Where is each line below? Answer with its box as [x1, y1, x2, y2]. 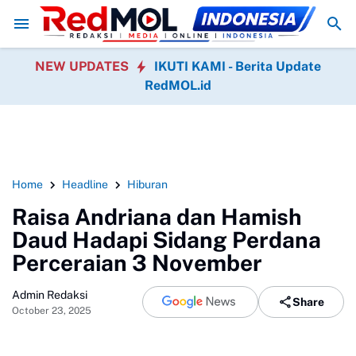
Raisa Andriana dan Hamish [12, 203, 302, 230]
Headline [62, 178, 108, 191]
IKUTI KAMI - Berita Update [154, 59, 321, 74]
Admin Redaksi [12, 288, 87, 301]
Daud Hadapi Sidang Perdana [12, 226, 321, 253]
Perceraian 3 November [12, 250, 262, 276]
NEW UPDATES [35, 59, 132, 74]
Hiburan [127, 178, 168, 191]
